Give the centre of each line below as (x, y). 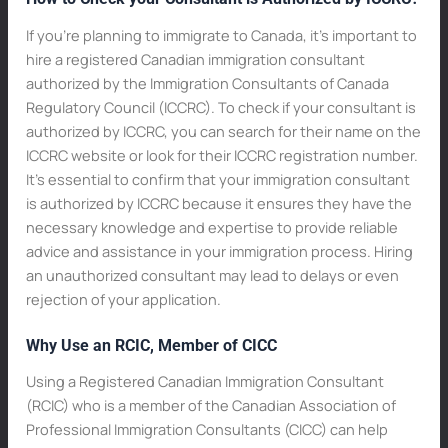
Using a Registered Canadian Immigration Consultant (204, 381)
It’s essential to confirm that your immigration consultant (217, 178)
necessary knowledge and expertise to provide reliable (211, 226)
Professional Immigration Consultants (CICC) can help (206, 429)
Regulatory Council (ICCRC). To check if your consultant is (220, 106)
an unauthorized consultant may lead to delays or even (212, 274)
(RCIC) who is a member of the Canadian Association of (210, 405)
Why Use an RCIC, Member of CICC (151, 345)
